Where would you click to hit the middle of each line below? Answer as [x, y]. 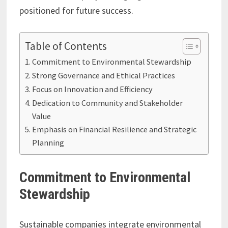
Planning [48, 142]
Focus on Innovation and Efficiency [93, 89]
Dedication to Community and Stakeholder [108, 103]
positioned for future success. [76, 10]
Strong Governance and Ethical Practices [104, 75]
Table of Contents [66, 46]
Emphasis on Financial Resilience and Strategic [115, 129]
